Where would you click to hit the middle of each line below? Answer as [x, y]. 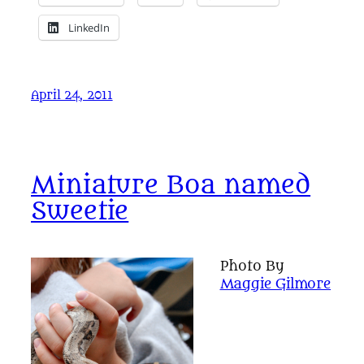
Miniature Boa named [171, 186]
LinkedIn [89, 28]
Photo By [252, 266]
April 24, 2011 [72, 95]
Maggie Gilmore [275, 284]
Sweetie [80, 212]
